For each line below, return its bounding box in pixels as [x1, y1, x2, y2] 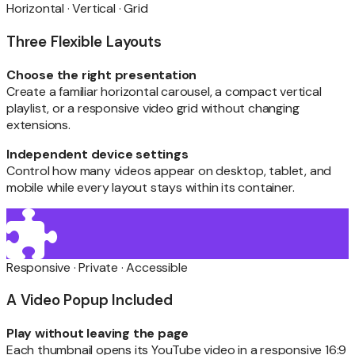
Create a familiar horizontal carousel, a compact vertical [6, 82, 322, 100]
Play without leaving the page [6, 325, 189, 342]
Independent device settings [6, 145, 189, 162]
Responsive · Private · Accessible [6, 258, 188, 276]
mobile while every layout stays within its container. [6, 178, 295, 196]
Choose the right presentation [6, 66, 197, 83]
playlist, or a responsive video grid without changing [6, 99, 300, 116]
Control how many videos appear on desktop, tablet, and [6, 162, 332, 179]
